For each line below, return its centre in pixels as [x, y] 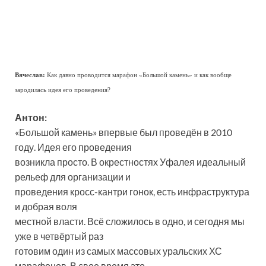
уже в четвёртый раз [59, 236]
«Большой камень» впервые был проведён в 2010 [123, 132]
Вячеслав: [30, 75]
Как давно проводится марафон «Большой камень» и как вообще [138, 75]
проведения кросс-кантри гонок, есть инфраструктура [132, 192]
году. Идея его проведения [73, 147]
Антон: [31, 118]
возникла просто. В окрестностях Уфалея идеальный [130, 162]
